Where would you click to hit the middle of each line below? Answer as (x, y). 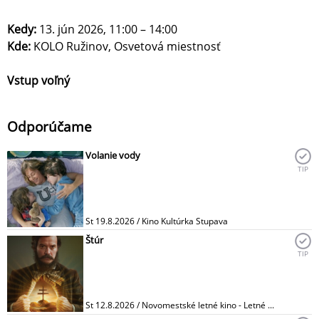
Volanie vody (113, 156)
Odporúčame (49, 127)
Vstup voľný (38, 81)
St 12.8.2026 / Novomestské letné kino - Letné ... (180, 305)
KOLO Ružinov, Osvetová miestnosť (129, 47)
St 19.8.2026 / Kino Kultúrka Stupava (157, 221)
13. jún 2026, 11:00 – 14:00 (110, 30)
